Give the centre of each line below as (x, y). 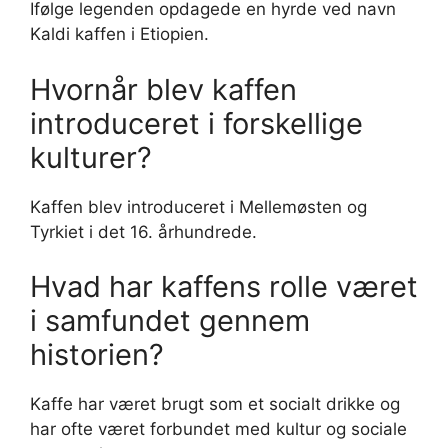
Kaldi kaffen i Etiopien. (119, 34)
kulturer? (91, 157)
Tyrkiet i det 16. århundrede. (143, 231)
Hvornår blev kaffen (163, 89)
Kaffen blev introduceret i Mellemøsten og (198, 206)
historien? (97, 354)
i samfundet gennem (170, 320)
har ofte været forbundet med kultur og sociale (218, 429)
